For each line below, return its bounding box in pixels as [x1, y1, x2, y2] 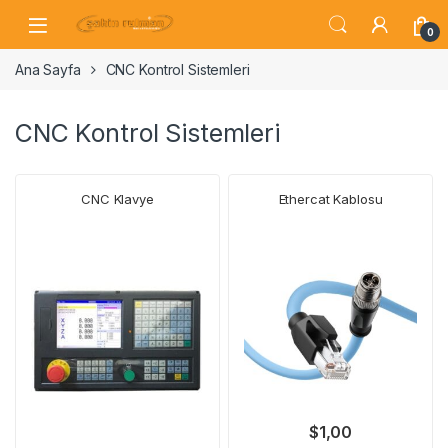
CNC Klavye [81, 190, 154, 207]
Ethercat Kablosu [278, 190, 383, 207]
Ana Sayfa [15, 61, 81, 79]
